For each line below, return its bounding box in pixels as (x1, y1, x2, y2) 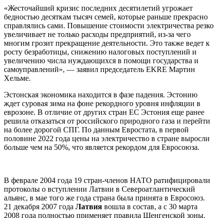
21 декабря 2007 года (4, 202, 75, 211)
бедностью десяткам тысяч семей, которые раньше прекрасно (4, 12, 208, 21)
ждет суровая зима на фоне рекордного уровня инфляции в (4, 99, 200, 108)
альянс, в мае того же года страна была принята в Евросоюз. (4, 193, 205, 202)
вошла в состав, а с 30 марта (102, 202, 198, 211)
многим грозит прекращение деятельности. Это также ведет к (4, 38, 210, 47)
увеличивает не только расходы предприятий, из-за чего (4, 30, 191, 38)
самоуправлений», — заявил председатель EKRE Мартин (4, 65, 195, 73)
